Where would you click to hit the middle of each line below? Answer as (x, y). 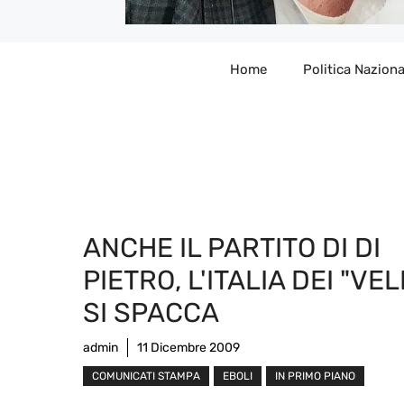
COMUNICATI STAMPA (146, 376)
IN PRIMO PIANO (315, 376)
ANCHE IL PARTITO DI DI (232, 248)
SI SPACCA (151, 312)
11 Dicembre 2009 (188, 347)
